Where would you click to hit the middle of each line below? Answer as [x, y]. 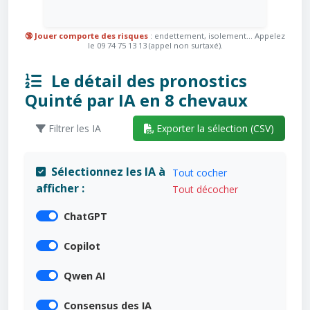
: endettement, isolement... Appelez [217, 35]
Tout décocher [206, 190]
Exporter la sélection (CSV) [214, 128]
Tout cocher [200, 173]
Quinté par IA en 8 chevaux [136, 100]
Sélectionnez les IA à [108, 172]
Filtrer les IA [73, 128]
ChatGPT [85, 217]
